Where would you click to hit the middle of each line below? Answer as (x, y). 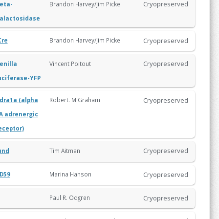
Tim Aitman (65, 150)
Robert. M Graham (75, 100)
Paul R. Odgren (70, 197)
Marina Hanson (71, 174)
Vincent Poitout (71, 63)
